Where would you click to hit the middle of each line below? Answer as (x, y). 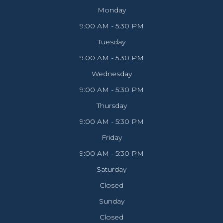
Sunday (111, 201)
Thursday (111, 106)
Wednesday (111, 74)
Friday (111, 138)
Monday (111, 10)
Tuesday (111, 42)
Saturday (111, 169)
